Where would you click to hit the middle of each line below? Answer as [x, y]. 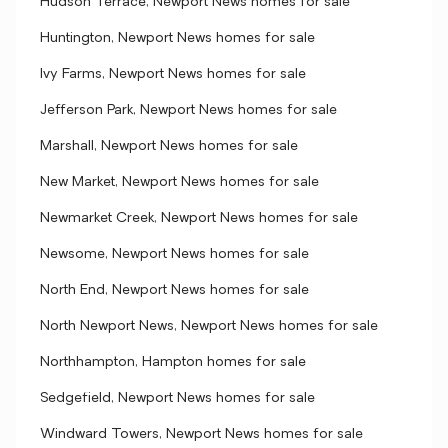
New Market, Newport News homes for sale [179, 182]
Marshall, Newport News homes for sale [169, 146]
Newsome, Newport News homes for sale [174, 254]
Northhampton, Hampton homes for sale [173, 362]
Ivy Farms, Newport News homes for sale [173, 74]
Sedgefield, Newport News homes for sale [177, 398]
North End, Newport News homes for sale [174, 290]
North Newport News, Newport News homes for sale [209, 326]
